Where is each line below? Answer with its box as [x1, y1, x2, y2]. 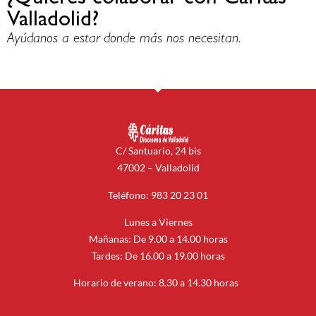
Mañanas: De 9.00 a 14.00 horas [88, 232, 228, 245]
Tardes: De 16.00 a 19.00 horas [91, 249, 225, 262]
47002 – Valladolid [116, 162, 200, 174]
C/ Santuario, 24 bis [115, 145, 201, 157]
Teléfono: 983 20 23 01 [108, 188, 208, 201]
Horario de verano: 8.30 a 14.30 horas [73, 276, 243, 289]
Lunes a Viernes [123, 215, 193, 228]
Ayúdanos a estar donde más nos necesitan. [7, 32, 241, 47]
